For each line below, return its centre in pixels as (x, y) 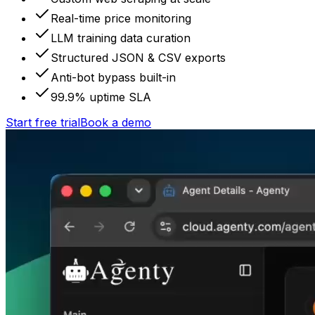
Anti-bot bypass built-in (113, 78)
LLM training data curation (121, 38)
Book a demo (116, 123)
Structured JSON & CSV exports (138, 58)
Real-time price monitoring (121, 19)
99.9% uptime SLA (101, 97)
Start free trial (43, 123)
